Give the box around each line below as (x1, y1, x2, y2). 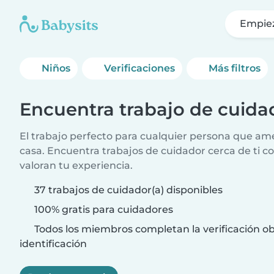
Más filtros (209, 62, 261, 74)
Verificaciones (104, 62, 176, 74)
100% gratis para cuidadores (32, 204, 173, 215)
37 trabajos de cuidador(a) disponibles (34, 184, 223, 196)
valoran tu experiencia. (20, 160, 133, 171)
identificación (20, 238, 87, 250)
